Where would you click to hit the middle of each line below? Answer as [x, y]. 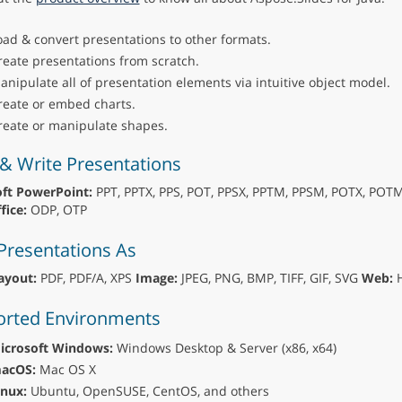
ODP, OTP [57, 209]
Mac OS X [66, 369]
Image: [156, 277]
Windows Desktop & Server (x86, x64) [224, 347]
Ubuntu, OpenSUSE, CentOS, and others [148, 390]
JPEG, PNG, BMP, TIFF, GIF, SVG [269, 277]
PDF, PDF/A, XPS [86, 277]
